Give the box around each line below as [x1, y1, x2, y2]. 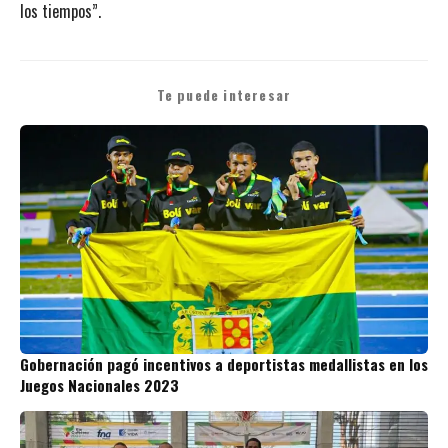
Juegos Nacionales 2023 [20, 374, 179, 397]
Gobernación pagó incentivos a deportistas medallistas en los [20, 353, 428, 376]
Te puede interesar [156, 84, 292, 105]
